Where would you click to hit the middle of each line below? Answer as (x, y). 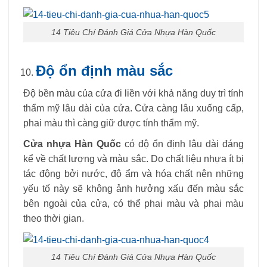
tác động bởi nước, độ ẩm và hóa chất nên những (133, 173)
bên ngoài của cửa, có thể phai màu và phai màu (133, 203)
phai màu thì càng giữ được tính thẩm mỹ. (111, 123)
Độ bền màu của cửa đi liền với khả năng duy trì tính (133, 94)
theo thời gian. (54, 218)
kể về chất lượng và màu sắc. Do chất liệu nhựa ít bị (133, 159)
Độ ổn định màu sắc (104, 71)
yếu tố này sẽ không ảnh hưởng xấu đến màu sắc (133, 188)
